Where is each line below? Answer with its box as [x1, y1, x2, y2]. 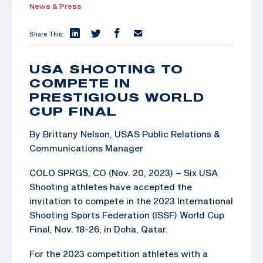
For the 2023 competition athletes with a [29, 248, 208, 259]
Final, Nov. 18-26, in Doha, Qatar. [29, 223, 168, 234]
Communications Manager [29, 142, 143, 153]
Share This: [29, 30, 63, 38]
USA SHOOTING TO [29, 61, 184, 76]
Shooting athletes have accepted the [29, 181, 192, 192]
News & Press [29, 2, 82, 10]
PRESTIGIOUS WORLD [29, 89, 205, 104]
